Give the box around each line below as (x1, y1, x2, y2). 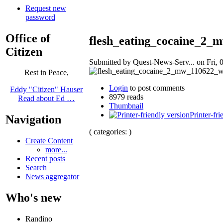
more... (45, 145, 67, 154)
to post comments (128, 83, 185, 92)
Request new (25, 3, 66, 12)
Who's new (5, 191, 61, 205)
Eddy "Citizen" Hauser (10, 85, 83, 94)
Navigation (5, 113, 61, 126)
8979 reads (109, 92, 143, 101)
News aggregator (25, 172, 79, 181)
